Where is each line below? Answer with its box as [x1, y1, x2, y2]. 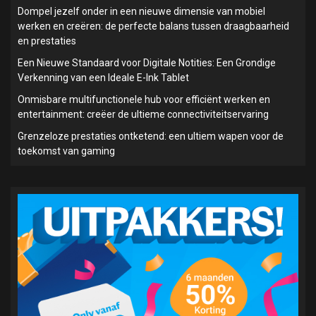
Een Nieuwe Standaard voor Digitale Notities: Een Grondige [18, 57, 276, 69]
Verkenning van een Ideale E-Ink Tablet [18, 72, 189, 84]
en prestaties [18, 35, 76, 47]
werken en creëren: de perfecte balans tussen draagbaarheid [18, 20, 289, 32]
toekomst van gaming [18, 145, 115, 157]
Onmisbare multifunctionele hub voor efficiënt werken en [18, 94, 270, 106]
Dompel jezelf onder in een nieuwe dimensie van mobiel [18, 6, 265, 18]
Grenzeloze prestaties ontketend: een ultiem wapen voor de [18, 130, 284, 142]
